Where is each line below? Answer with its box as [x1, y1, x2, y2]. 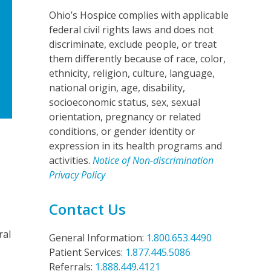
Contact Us [48, 198, 126, 219]
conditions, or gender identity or [48, 124, 195, 138]
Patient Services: [48, 245, 125, 259]
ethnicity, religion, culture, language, [48, 66, 215, 80]
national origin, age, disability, [48, 80, 185, 94]
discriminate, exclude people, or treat [48, 37, 217, 51]
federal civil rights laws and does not [48, 22, 214, 36]
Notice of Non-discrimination [92, 153, 214, 167]
